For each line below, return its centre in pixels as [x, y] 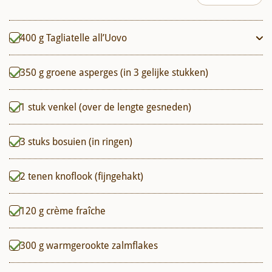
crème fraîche [76, 210]
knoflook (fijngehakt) [99, 176]
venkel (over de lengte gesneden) [120, 107]
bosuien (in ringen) [92, 141]
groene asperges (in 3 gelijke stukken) [127, 72]
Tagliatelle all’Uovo [87, 37]
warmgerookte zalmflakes [102, 245]
